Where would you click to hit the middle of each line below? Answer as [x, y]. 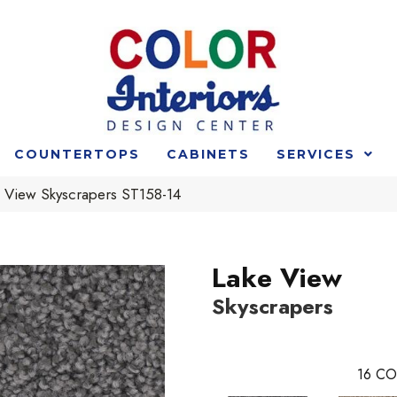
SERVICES [315, 154]
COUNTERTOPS [77, 154]
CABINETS [208, 154]
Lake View [277, 277]
